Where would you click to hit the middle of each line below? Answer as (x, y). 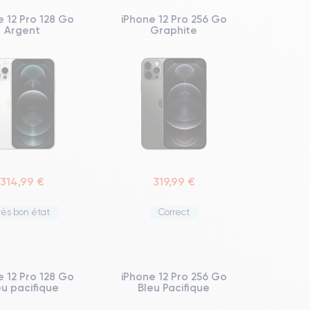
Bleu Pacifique (174, 287)
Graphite (174, 30)
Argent (22, 30)
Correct (174, 212)
